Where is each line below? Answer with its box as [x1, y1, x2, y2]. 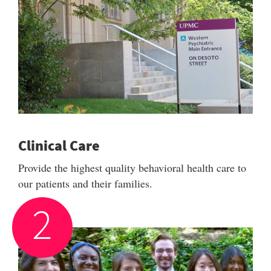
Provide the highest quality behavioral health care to [18, 160, 246, 175]
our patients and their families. [18, 176, 152, 191]
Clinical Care [18, 136, 100, 155]
